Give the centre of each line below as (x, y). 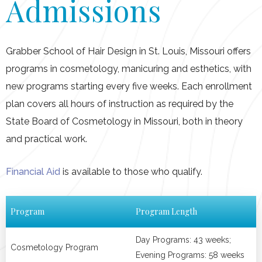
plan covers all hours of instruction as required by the (120, 104)
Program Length (166, 211)
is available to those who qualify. (132, 172)
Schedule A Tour (131, 18)
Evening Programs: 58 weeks (190, 255)
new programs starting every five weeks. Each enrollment (129, 86)
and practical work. (46, 139)
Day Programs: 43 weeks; (183, 240)
